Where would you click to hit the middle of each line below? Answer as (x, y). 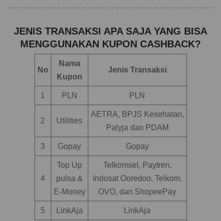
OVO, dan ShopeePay (137, 191)
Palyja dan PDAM (137, 127)
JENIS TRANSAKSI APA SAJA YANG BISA (110, 31)
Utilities (69, 120)
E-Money (69, 191)
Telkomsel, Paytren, (137, 165)
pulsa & (69, 178)
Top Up (69, 165)
